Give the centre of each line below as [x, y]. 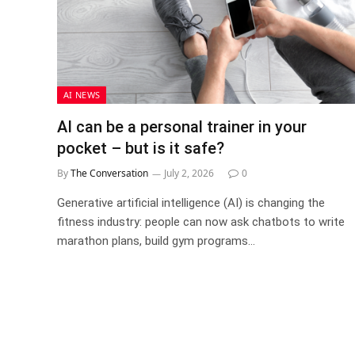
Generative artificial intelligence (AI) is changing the [191, 202]
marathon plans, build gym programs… [156, 240]
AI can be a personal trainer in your [182, 126]
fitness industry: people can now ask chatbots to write [201, 221]
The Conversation [109, 173]
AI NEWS [82, 94]
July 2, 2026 [189, 173]
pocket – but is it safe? [141, 148]
